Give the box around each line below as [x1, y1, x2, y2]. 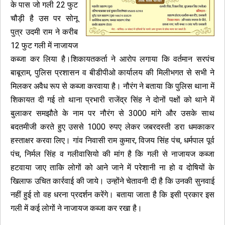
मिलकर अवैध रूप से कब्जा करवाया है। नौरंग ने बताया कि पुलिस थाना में [11, 81, 214, 91]
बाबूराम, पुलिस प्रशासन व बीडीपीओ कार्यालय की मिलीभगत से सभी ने [11, 68, 214, 77]
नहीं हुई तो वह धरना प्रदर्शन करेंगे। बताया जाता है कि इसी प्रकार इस [11, 190, 214, 199]
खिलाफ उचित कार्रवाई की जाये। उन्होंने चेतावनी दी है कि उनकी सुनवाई [11, 176, 214, 186]
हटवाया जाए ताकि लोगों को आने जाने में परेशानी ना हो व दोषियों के [11, 163, 214, 172]
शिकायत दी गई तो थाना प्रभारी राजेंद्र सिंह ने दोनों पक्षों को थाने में [11, 95, 214, 104]
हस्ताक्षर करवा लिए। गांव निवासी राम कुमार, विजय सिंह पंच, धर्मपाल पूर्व [11, 136, 214, 145]
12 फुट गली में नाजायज [11, 41, 78, 50]
